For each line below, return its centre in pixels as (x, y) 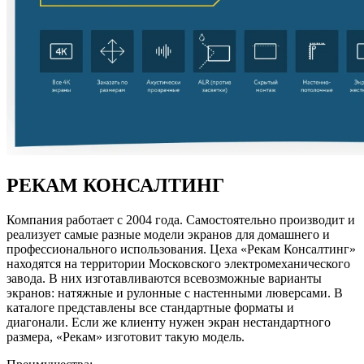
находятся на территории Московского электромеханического (178, 263)
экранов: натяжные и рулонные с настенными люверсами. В (175, 292)
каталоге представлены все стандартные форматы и (150, 307)
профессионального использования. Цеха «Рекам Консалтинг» (181, 249)
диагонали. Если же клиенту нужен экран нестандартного (169, 322)
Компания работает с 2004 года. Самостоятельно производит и (181, 219)
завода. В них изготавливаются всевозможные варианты (164, 278)
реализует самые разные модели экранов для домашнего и (168, 234)
